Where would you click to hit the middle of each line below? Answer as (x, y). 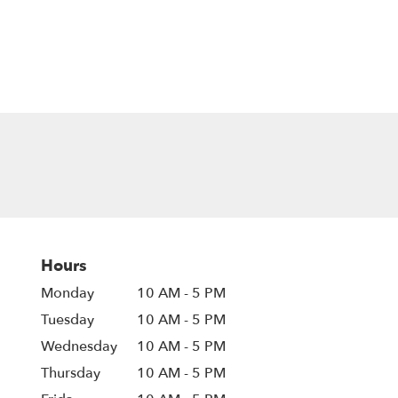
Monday (68, 294)
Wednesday (79, 347)
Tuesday (68, 320)
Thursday (71, 374)
